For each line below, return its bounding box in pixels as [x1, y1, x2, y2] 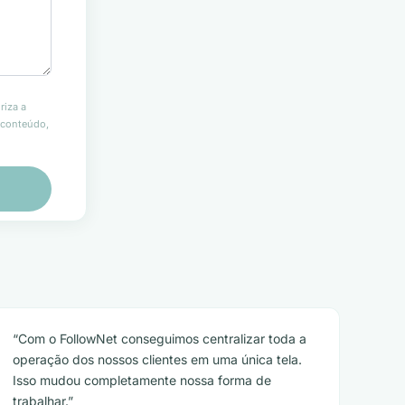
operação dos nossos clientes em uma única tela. [13, 352, 303, 367]
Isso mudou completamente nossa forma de [13, 372, 272, 388]
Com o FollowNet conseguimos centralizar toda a [18, 331, 307, 346]
